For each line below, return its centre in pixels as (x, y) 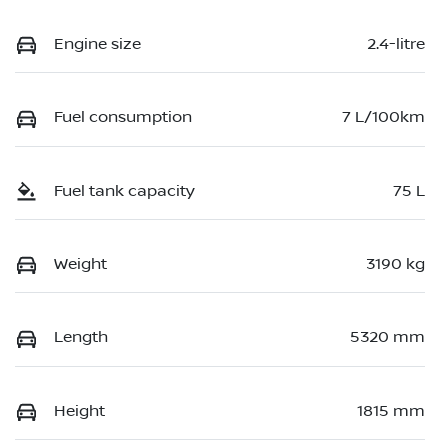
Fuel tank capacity (124, 190)
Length (81, 337)
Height (79, 410)
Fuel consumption (123, 117)
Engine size (97, 43)
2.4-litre (396, 43)
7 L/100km (383, 117)
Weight (80, 264)
